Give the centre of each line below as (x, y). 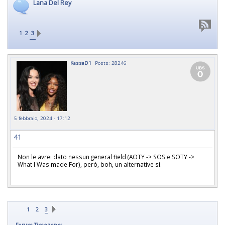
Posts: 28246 (111, 63)
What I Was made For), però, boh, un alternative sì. (90, 164)
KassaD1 (81, 63)
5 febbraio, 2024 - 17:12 (42, 118)
